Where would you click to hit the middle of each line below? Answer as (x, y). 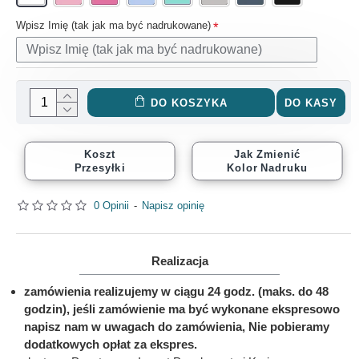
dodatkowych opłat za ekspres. (111, 344)
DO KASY (311, 103)
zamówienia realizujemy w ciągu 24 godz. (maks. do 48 (176, 291)
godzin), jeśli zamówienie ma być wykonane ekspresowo (182, 309)
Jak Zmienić (267, 154)
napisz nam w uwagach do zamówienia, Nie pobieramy (177, 327)
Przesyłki (100, 167)
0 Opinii (111, 206)
